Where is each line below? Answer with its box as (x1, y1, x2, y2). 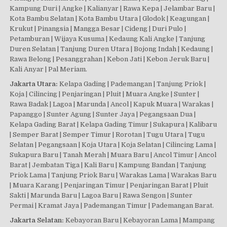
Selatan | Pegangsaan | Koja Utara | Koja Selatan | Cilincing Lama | (10, 141, 216, 149)
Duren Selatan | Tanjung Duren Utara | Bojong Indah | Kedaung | (10, 45, 213, 53)
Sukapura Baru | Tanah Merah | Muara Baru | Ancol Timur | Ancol (10, 151, 217, 159)
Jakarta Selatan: (10, 216, 64, 224)
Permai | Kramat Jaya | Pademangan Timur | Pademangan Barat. (10, 202, 214, 210)
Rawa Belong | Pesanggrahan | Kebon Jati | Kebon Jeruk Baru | (10, 55, 210, 63)
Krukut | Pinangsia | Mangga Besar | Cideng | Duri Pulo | (10, 25, 186, 33)
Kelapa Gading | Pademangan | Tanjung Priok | (58, 80, 206, 88)
